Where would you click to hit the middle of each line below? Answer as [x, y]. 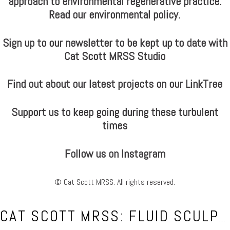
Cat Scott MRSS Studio [115, 56]
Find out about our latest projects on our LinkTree [115, 84]
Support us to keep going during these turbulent [115, 112]
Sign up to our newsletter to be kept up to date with [115, 42]
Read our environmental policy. [115, 14]
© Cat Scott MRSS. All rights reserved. [115, 182]
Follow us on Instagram [115, 154]
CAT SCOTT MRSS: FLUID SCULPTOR [222, 219]
